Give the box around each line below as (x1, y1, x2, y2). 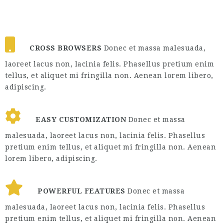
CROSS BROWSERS (29, 44, 101, 52)
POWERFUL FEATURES (37, 187, 125, 195)
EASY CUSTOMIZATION (35, 115, 126, 123)
